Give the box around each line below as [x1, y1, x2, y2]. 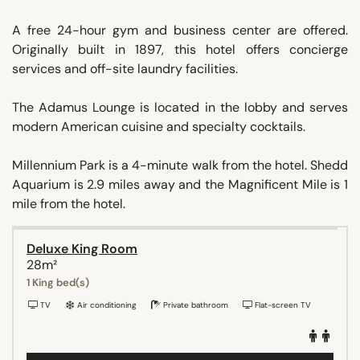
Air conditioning [75, 299, 137, 310]
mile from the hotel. [12, 194, 125, 212]
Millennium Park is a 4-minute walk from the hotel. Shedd [12, 156, 348, 174]
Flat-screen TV [252, 299, 311, 310]
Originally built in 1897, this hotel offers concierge [12, 40, 348, 58]
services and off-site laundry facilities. [12, 59, 238, 77]
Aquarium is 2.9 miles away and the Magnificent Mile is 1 [12, 175, 348, 193]
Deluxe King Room [27, 239, 137, 257]
